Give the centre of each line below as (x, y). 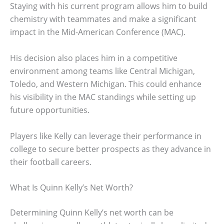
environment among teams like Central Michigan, (102, 71)
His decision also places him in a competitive (94, 58)
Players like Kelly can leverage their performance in (106, 136)
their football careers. (51, 162)
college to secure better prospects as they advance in (110, 149)
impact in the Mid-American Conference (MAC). (98, 32)
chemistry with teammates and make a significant (103, 19)
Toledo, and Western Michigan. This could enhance (106, 84)
